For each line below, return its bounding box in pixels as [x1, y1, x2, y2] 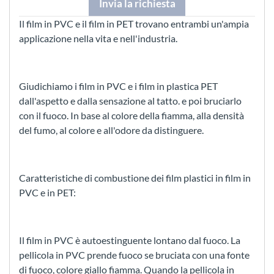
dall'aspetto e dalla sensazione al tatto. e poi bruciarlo [19, 95, 242, 107]
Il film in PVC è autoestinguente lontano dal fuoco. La [19, 234, 240, 246]
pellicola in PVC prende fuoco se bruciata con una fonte [19, 249, 250, 261]
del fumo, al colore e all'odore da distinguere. [19, 124, 204, 136]
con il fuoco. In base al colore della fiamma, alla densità [19, 109, 244, 122]
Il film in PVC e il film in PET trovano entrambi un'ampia [19, 18, 249, 30]
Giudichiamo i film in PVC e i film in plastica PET [19, 80, 218, 92]
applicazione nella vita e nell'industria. [19, 32, 177, 45]
